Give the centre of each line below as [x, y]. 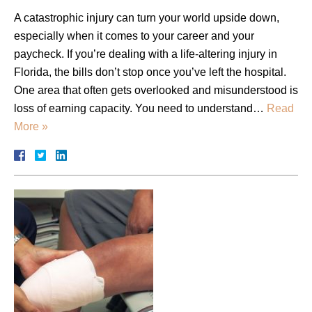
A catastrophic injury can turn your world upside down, [147, 17]
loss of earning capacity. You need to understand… [140, 108]
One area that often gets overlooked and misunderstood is [156, 90]
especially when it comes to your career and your [134, 36]
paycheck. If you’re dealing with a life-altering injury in [146, 54]
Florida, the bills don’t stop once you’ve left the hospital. [150, 72]
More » [31, 126]
